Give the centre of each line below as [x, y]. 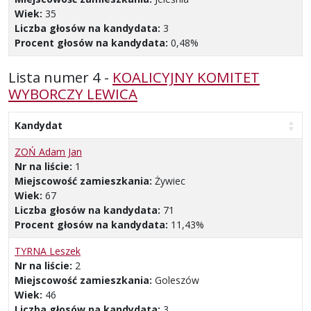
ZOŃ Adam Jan [48, 151]
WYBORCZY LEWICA [73, 93]
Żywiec [170, 180]
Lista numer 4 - [60, 77]
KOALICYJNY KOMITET [186, 77]
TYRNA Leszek [48, 251]
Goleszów [177, 280]
